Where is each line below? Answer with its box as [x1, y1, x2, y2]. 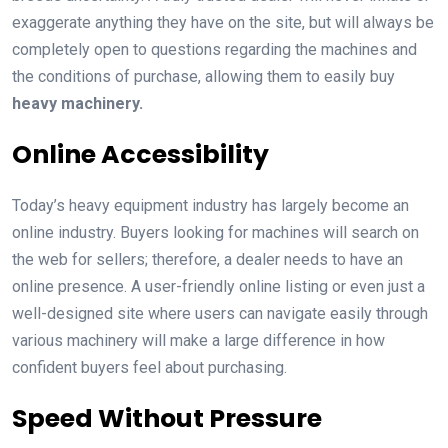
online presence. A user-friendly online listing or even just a [12, 276, 425, 296]
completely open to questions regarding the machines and [12, 39, 417, 59]
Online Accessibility [12, 136, 269, 172]
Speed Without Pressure [12, 400, 322, 436]
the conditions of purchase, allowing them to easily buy [12, 66, 395, 86]
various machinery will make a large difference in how [12, 330, 385, 350]
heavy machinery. [12, 93, 143, 113]
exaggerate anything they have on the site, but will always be [12, 12, 434, 32]
